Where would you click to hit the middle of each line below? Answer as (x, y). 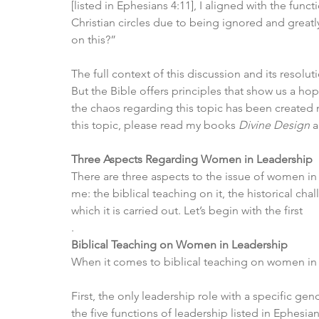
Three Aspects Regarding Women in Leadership (192, 159)
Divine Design (274, 125)
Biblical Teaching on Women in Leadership (179, 245)
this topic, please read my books (155, 125)
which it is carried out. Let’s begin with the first (187, 211)
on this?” (94, 40)
